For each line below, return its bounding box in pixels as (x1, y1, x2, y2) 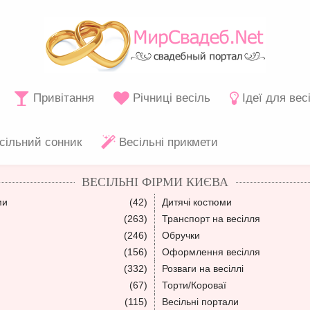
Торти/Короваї (162, 280, 226, 291)
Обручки (162, 230, 200, 241)
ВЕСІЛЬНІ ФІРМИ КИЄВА (82, 175, 228, 189)
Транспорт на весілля (162, 213, 260, 224)
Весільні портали (162, 296, 239, 307)
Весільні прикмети (116, 136, 218, 149)
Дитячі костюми (162, 197, 232, 208)
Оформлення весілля (162, 246, 260, 257)
